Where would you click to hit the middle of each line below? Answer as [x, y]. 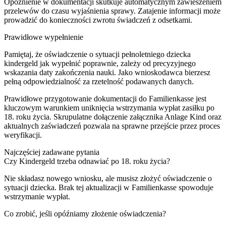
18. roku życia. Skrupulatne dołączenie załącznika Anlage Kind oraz [113, 117]
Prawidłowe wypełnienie [44, 37]
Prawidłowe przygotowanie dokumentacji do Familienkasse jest [105, 98]
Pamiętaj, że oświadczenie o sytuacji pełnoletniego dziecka [97, 54]
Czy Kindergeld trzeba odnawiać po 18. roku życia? [87, 161]
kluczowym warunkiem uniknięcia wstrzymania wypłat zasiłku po [109, 107]
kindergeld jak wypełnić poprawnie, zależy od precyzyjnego [100, 63]
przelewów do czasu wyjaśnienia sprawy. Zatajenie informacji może [112, 11]
